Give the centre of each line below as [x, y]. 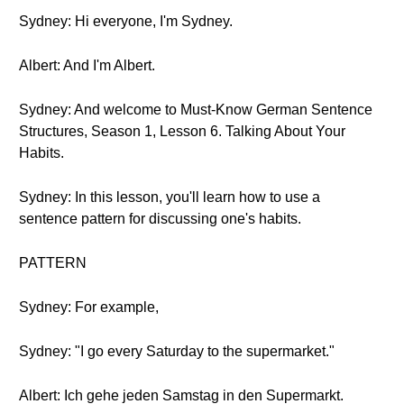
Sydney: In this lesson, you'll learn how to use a [170, 197]
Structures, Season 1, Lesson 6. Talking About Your [182, 131]
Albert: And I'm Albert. [87, 65]
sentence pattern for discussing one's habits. [160, 219]
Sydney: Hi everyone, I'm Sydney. [126, 21]
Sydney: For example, [89, 307]
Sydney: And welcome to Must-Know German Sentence [196, 110]
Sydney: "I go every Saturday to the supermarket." [177, 351]
